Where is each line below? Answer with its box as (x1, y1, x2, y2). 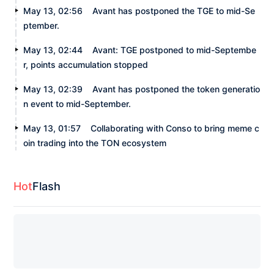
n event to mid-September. (23, 98, 131, 109)
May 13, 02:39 (23, 83, 83, 94)
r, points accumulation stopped (23, 59, 149, 70)
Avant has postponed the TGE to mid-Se (92, 5, 256, 16)
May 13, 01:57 (23, 122, 81, 133)
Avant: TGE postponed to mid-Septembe (92, 44, 257, 55)
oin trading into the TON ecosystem (23, 137, 167, 148)
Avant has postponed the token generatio (92, 83, 261, 94)
